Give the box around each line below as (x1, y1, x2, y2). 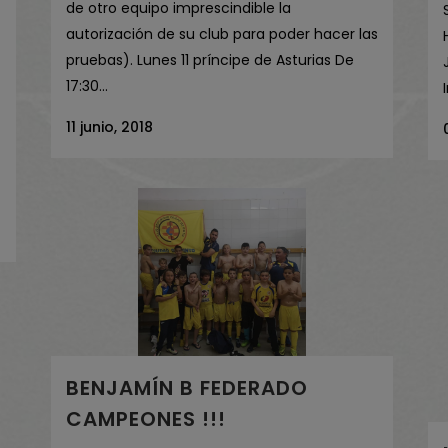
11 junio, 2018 (66, 117, 153, 138)
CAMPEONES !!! (66, 404, 226, 433)
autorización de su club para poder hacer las (66, 24, 378, 45)
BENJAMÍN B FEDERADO (66, 373, 308, 402)
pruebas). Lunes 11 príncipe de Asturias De (66, 50, 354, 71)
